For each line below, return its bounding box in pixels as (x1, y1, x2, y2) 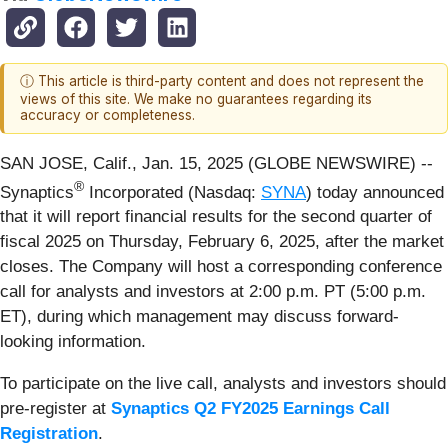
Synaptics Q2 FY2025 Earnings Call (111, 399, 390, 419)
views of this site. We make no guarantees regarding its (20, 91, 372, 108)
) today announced (306, 182, 444, 202)
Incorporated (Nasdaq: (84, 182, 261, 202)
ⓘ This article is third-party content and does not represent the (20, 73, 424, 90)
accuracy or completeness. (20, 107, 195, 124)
